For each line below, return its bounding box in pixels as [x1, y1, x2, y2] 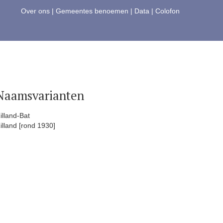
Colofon [155, 7, 180, 15]
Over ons [21, 7, 50, 15]
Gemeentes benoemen [56, 7, 128, 15]
